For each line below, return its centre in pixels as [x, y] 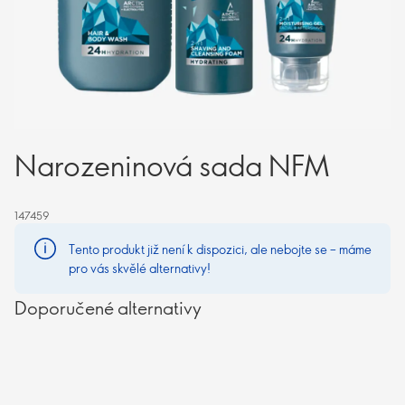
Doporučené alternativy [108, 307]
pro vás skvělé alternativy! [140, 268]
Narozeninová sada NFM [172, 165]
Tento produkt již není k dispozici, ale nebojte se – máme [220, 249]
